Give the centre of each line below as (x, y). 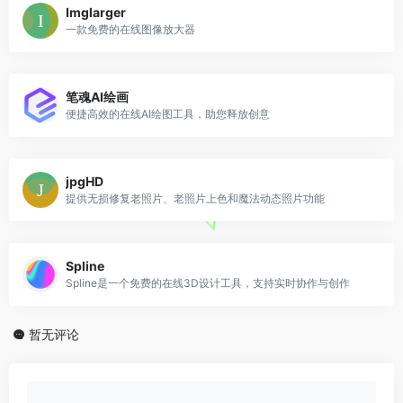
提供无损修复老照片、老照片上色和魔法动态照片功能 (195, 199)
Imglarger (96, 13)
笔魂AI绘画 (97, 97)
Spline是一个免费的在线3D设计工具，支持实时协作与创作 (208, 283)
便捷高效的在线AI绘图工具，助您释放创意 (168, 114)
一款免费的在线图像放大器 (130, 30)
